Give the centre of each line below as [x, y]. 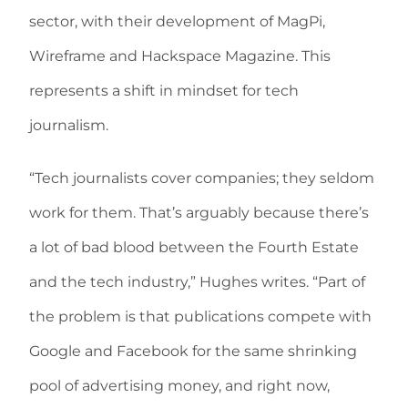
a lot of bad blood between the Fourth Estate [194, 248]
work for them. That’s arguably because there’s [199, 213]
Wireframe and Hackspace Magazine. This [180, 56]
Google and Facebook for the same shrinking [193, 352]
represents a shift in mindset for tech [164, 91]
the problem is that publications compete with [200, 317]
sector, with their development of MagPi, [177, 22]
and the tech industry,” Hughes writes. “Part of [197, 282]
